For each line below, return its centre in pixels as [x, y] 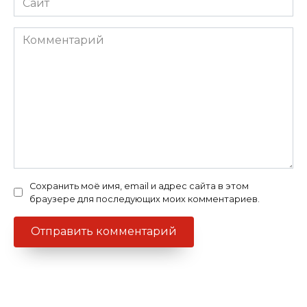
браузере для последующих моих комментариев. [145, 199]
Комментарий [54, 34]
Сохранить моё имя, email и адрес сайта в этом [139, 186]
